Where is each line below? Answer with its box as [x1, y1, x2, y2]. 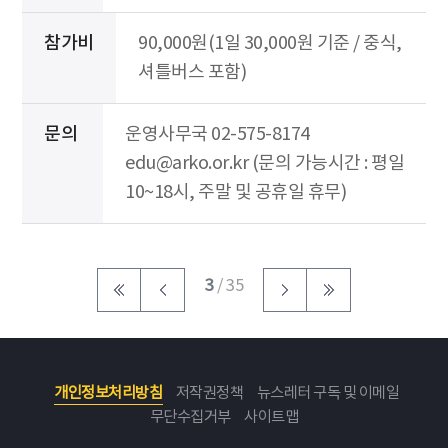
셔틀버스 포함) [138, 61, 246, 83]
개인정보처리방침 [54, 384, 163, 402]
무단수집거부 [149, 408, 231, 426]
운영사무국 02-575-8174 [125, 123, 310, 145]
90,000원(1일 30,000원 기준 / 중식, [138, 32, 402, 54]
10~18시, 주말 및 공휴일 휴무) [125, 181, 346, 203]
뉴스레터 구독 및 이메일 [256, 384, 400, 402]
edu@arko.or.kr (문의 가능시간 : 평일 [125, 152, 404, 174]
